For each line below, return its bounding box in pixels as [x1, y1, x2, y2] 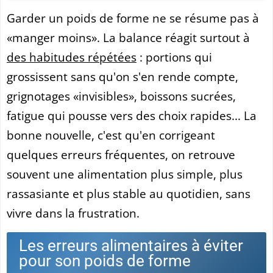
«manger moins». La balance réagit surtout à [7, 29, 250, 45]
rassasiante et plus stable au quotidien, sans [7, 185, 250, 201]
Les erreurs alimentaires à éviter [19, 236, 243, 255]
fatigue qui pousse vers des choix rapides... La [7, 107, 257, 123]
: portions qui [136, 49, 212, 65]
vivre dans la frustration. [7, 205, 140, 221]
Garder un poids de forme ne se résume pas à [7, 10, 259, 26]
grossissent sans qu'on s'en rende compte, [7, 68, 238, 84]
